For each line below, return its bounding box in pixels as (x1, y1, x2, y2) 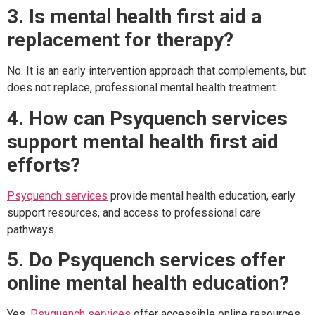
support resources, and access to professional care (7, 205, 261, 219)
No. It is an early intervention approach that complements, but (7, 64, 306, 78)
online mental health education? (7, 271, 289, 295)
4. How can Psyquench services (7, 106, 288, 130)
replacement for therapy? (7, 28, 233, 52)
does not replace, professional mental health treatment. (7, 81, 278, 95)
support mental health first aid (7, 129, 278, 153)
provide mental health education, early (108, 188, 295, 202)
